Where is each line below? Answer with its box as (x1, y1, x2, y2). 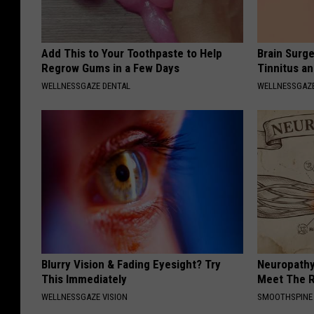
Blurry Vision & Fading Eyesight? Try (41, 257, 221, 271)
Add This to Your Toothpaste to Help (41, 46, 222, 60)
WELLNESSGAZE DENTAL (41, 80, 130, 91)
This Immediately (41, 271, 127, 286)
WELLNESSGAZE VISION (41, 291, 128, 302)
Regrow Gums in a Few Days (41, 60, 179, 75)
